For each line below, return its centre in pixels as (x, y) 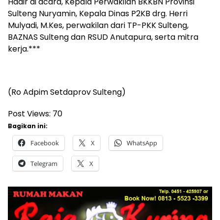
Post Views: (29, 113)
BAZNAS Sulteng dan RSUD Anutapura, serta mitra (103, 37)
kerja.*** (24, 49)
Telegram (44, 163)
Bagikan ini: (28, 126)
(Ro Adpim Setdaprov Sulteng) (67, 92)
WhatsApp (142, 143)
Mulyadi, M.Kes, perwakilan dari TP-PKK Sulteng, (98, 25)
